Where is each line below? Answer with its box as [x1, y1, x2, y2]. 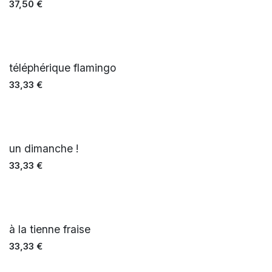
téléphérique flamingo [9, 61, 116, 74]
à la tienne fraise [9, 222, 90, 236]
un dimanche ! [9, 141, 79, 155]
